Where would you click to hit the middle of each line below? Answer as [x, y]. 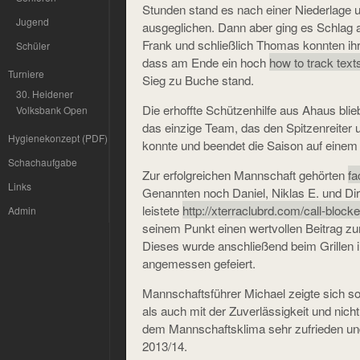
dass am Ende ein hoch [206, 62]
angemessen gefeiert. [199, 263]
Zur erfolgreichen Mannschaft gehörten [245, 174]
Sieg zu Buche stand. [198, 80]
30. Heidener [45, 94]
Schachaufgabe [43, 162]
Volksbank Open [52, 110]
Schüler [33, 45]
